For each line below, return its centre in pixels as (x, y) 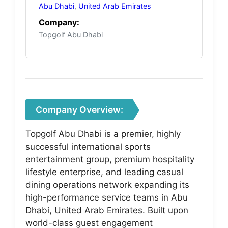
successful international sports (88, 146)
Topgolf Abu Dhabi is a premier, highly (103, 134)
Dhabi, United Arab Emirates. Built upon (107, 210)
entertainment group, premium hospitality (110, 159)
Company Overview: (79, 109)
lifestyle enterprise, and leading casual (104, 172)
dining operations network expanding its (107, 184)
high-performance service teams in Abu (107, 197)
